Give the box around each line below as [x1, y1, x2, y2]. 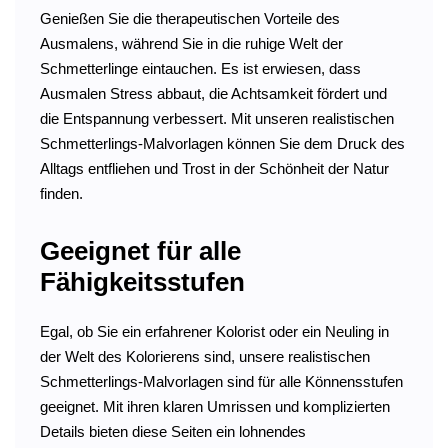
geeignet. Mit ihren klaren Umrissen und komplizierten [40, 397, 390, 415]
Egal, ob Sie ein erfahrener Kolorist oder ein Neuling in [40, 322, 389, 340]
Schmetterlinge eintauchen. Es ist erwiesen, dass [40, 59, 361, 77]
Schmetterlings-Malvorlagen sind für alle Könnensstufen [40, 372, 403, 390]
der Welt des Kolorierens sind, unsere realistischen [40, 347, 370, 365]
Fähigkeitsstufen [40, 267, 245, 298]
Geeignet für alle [40, 236, 241, 267]
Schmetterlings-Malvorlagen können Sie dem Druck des [40, 134, 405, 152]
